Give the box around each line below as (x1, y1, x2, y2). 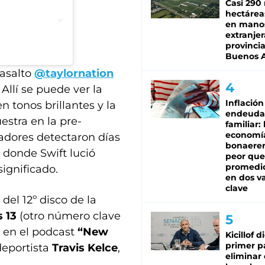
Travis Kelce (52, 241, 118, 254)
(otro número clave (17, 209, 121, 222)
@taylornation (34, 67, 114, 80)
